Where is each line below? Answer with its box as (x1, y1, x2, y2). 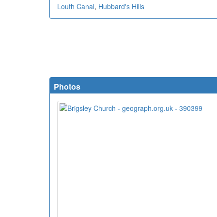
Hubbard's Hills (98, 1, 144, 12)
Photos (54, 81, 80, 93)
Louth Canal (57, 1, 94, 12)
